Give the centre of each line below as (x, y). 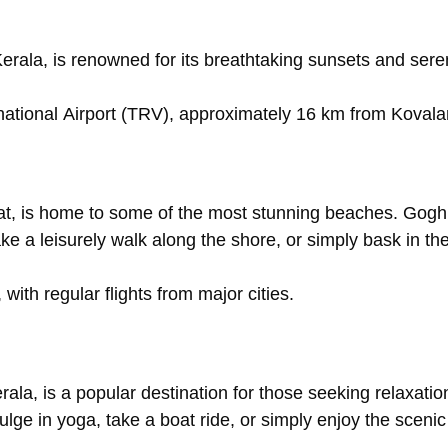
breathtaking (256, 60)
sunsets (341, 60)
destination (187, 393)
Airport (92, 114)
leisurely (75, 240)
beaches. (364, 213)
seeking (341, 393)
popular (108, 393)
